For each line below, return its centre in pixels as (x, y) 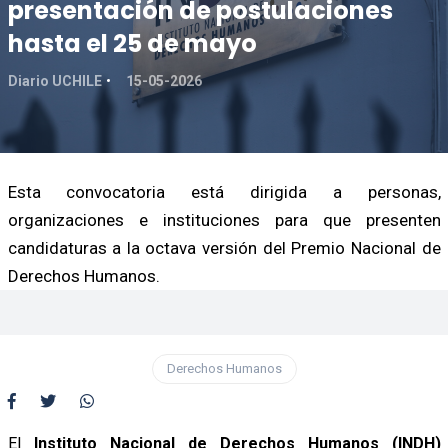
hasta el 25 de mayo (132, 43)
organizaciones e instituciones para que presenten (224, 219)
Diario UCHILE (54, 80)
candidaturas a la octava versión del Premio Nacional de (224, 247)
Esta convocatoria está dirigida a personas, (224, 191)
